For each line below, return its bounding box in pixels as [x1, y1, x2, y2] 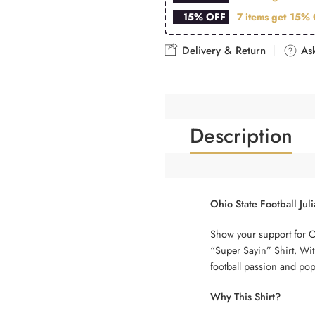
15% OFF [183, 9, 226, 24]
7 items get [237, 9, 289, 24]
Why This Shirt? [210, 288, 281, 304]
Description [189, 120, 292, 150]
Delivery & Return [179, 42, 266, 58]
